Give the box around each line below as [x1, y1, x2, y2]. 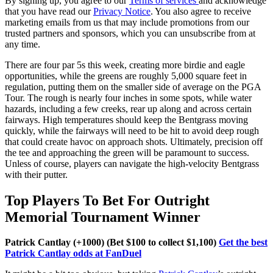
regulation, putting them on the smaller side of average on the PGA [5, 81, 261, 92]
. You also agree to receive [151, 5, 251, 16]
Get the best [219, 237, 268, 248]
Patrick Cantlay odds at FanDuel [5, 248, 141, 259]
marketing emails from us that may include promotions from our [5, 16, 249, 27]
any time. [5, 38, 40, 49]
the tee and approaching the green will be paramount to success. [5, 147, 249, 158]
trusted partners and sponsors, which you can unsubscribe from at [5, 27, 255, 38]
